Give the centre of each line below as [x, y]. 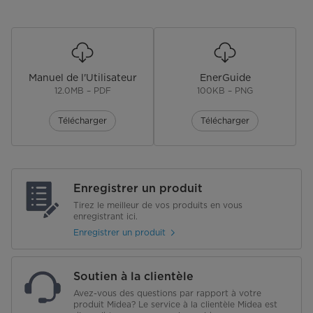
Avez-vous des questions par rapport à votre [167, 293]
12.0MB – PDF [82, 90]
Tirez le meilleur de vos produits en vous [158, 205]
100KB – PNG [225, 90]
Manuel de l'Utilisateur [82, 77]
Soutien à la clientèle [133, 276]
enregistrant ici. [105, 216]
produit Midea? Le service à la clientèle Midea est [175, 304]
